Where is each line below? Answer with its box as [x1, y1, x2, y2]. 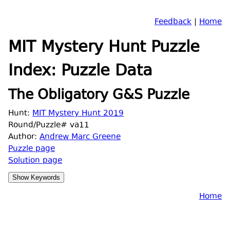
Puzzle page [8, 143, 55, 155]
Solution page [8, 155, 62, 167]
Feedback [155, 16, 191, 28]
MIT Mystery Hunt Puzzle [8, 36, 200, 60]
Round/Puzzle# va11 [8, 119, 89, 131]
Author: [8, 131, 40, 143]
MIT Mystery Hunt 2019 [32, 107, 124, 120]
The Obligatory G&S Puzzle [8, 86, 189, 106]
